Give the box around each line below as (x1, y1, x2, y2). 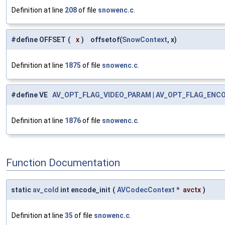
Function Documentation (6, 156, 120, 169)
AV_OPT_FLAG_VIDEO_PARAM (52, 91, 151, 99)
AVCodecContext (117, 186, 175, 194)
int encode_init (59, 186, 110, 194)
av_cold (33, 186, 59, 194)
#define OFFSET (11, 36, 66, 44)
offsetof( (86, 36, 122, 44)
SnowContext (122, 36, 167, 44)
